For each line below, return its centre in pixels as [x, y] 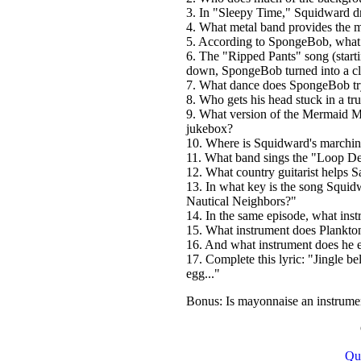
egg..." [203, 274]
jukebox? [209, 129]
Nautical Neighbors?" [241, 201]
